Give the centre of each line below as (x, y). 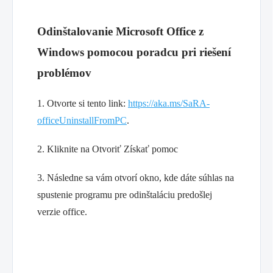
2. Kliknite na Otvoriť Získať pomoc (108, 149)
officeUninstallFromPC (82, 121)
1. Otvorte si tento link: (83, 104)
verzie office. (62, 212)
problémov (64, 73)
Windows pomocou (87, 52)
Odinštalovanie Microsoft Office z (120, 32)
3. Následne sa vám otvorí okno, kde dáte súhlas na (136, 178)
